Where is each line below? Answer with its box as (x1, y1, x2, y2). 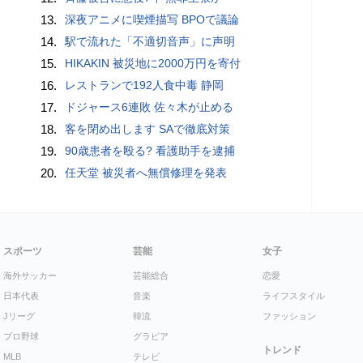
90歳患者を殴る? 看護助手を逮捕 (65, 144, 236, 158)
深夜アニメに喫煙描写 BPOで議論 (65, 13, 240, 27)
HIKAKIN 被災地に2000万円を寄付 (65, 57, 241, 70)
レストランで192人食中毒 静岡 (65, 79, 224, 92)
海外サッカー (3, 271, 57, 281)
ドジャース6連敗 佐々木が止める (65, 100, 234, 114)
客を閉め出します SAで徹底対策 (65, 122, 231, 136)
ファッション (263, 311, 316, 322)
